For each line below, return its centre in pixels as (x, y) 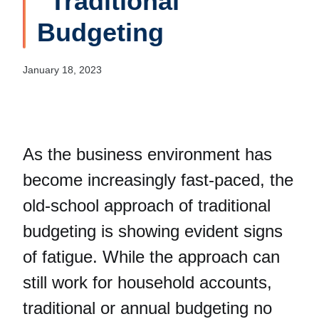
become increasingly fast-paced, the (158, 180)
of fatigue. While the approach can (151, 257)
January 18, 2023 (62, 70)
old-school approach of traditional (147, 205)
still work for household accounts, (147, 282)
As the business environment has (147, 154)
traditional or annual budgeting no (147, 308)
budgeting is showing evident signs (153, 231)
